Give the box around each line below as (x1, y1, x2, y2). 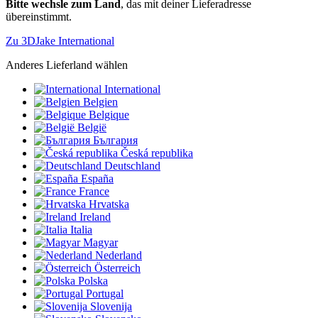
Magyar (83, 236, 118, 248)
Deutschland (104, 159, 160, 172)
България (93, 133, 138, 146)
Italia (70, 223, 92, 236)
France (79, 185, 109, 197)
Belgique (89, 108, 129, 121)
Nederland (95, 248, 142, 261)
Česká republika (121, 146, 193, 159)
